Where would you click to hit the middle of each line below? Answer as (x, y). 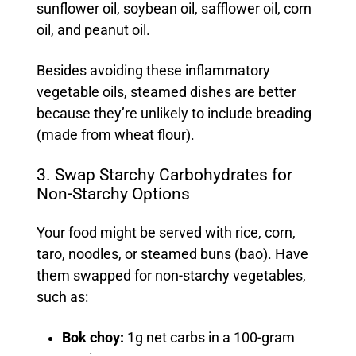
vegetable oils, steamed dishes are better (166, 93)
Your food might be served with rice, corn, (166, 233)
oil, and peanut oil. (95, 31)
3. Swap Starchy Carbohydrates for (164, 175)
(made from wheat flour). (117, 135)
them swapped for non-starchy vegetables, (171, 276)
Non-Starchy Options (115, 194)
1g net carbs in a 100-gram (211, 338)
